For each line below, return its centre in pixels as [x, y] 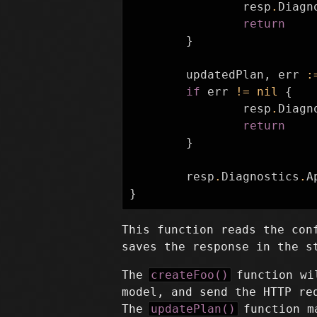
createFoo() [190, 275]
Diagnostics [260, 177]
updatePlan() [193, 309]
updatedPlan [225, 75]
